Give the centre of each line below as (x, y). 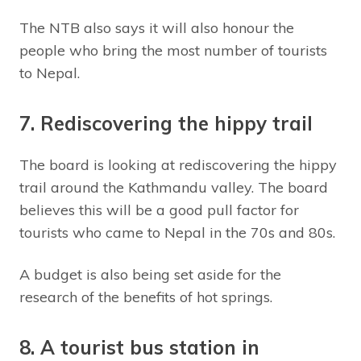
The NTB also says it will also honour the (157, 27)
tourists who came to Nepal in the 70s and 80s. (177, 232)
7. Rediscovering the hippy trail (166, 123)
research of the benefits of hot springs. (150, 297)
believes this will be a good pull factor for (159, 210)
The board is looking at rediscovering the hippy (178, 164)
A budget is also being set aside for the (150, 274)
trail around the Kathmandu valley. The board (174, 187)
